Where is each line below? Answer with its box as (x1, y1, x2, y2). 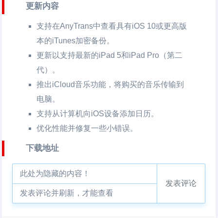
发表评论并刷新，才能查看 (20, 189, 114, 197)
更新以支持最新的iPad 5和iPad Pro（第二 (36, 51, 183, 59)
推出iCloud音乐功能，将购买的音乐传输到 (36, 80, 184, 89)
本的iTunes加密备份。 (36, 36, 115, 45)
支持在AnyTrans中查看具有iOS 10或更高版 (36, 22, 187, 30)
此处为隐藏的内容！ (20, 169, 91, 178)
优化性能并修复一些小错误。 (36, 124, 138, 132)
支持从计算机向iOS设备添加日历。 (36, 109, 159, 118)
